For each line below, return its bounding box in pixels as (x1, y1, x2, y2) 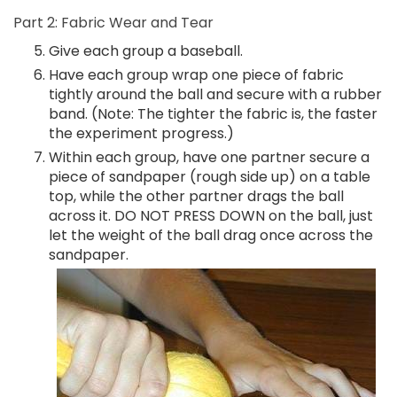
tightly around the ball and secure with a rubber (49, 84, 382, 105)
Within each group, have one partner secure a (49, 147, 370, 167)
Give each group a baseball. (49, 41, 243, 61)
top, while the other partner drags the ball (49, 186, 344, 206)
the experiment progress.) (49, 123, 234, 144)
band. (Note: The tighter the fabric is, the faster (49, 104, 378, 124)
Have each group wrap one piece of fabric (49, 65, 344, 85)
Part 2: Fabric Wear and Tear (13, 12, 214, 33)
